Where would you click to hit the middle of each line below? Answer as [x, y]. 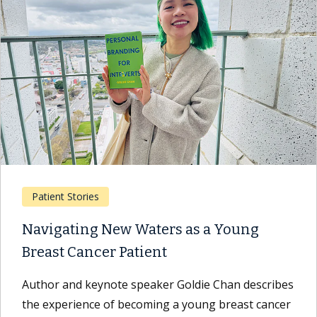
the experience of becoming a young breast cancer [156, 304]
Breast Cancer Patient [94, 252]
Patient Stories [65, 196]
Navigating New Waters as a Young [140, 229]
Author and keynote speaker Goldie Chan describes [158, 284]
